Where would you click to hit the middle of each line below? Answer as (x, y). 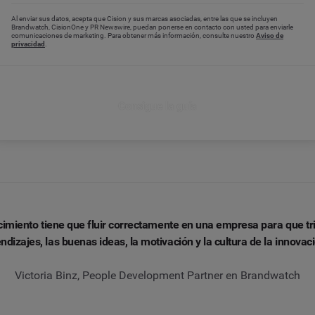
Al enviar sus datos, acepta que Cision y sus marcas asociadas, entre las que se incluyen (144, 19)
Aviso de (270, 36)
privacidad (28, 44)
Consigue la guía (157, 105)
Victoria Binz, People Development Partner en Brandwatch (157, 276)
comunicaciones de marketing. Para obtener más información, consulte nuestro (134, 36)
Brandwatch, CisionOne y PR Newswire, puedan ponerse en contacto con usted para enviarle (152, 27)
